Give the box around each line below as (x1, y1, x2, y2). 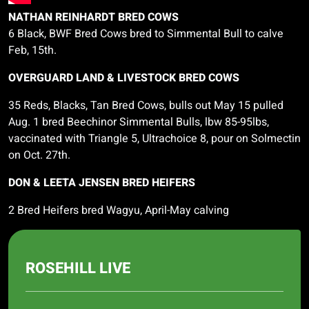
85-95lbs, (222, 114, 269, 130)
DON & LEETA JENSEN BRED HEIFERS (8, 175, 195, 191)
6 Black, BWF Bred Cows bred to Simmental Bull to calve (8, 26, 283, 42)
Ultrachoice (142, 130, 197, 147)
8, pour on (197, 130, 251, 147)
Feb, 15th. (8, 42, 57, 59)
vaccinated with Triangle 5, (8, 130, 142, 147)
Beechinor (67, 114, 117, 130)
